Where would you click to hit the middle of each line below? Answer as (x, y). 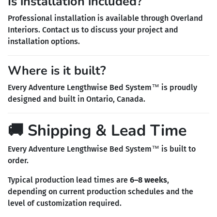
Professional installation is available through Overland (105, 18)
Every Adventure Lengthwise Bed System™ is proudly (102, 87)
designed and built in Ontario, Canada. (77, 99)
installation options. (44, 41)
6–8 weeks (148, 180)
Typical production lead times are (69, 180)
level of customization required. (65, 203)
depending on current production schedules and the (101, 191)
